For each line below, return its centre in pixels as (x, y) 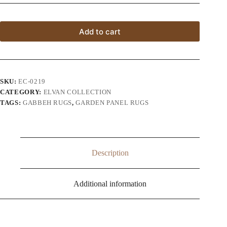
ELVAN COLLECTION (77, 92)
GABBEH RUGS (47, 103)
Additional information (110, 183)
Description (110, 153)
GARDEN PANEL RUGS (112, 103)
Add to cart (100, 31)
